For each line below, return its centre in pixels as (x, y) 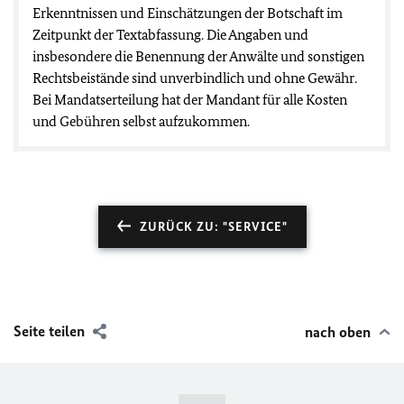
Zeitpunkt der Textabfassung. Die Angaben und (170, 35)
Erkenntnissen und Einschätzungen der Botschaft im (188, 13)
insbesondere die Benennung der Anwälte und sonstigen (198, 56)
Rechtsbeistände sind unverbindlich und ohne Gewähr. (195, 78)
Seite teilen (49, 331)
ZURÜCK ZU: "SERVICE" (213, 227)
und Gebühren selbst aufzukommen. (141, 121)
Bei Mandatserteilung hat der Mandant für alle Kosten (190, 100)
